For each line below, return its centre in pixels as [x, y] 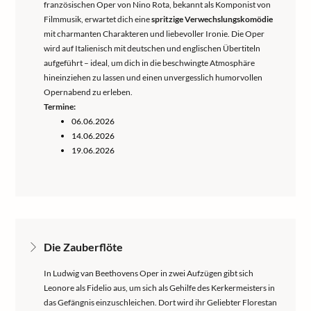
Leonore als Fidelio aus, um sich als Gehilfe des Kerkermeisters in [159, 288]
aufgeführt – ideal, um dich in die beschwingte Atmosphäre [149, 63]
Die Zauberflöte [83, 247]
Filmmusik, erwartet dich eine [98, 19]
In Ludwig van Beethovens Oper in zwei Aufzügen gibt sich [149, 273]
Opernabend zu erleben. [88, 92]
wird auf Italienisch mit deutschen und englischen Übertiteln [152, 48]
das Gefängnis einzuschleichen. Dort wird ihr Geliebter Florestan [160, 302]
